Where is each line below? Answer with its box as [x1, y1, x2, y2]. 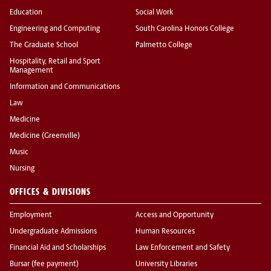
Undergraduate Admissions [10, 228, 97, 236]
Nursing [10, 165, 34, 173]
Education [10, 9, 42, 17]
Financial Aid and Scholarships [10, 244, 106, 252]
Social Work [135, 9, 173, 17]
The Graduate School [10, 42, 78, 50]
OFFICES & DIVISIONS [10, 186, 91, 198]
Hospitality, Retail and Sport [10, 58, 100, 66]
